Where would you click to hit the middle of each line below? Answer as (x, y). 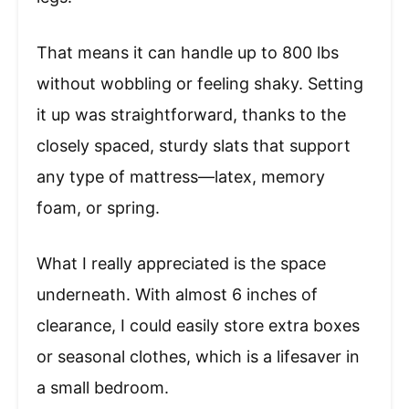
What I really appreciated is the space (181, 264)
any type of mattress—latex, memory (181, 177)
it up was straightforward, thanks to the (191, 115)
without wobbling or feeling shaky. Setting (200, 84)
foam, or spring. (98, 208)
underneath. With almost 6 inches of (177, 295)
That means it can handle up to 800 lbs (188, 53)
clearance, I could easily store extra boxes (198, 326)
